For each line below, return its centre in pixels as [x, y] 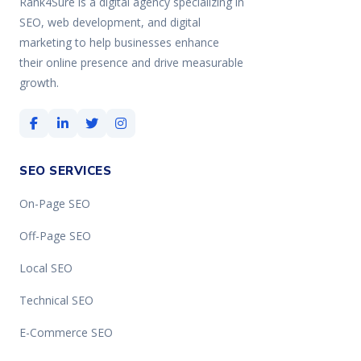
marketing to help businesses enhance [119, 42]
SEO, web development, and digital [110, 22]
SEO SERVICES [65, 171]
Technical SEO [56, 300]
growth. [39, 83]
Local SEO [46, 268]
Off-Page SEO [55, 236]
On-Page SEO [55, 203]
